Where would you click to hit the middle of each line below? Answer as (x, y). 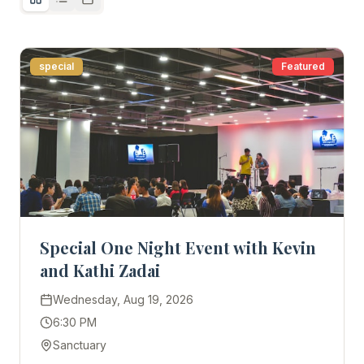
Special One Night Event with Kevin (178, 247)
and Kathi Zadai (100, 270)
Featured (303, 66)
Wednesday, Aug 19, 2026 (123, 299)
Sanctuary (80, 345)
